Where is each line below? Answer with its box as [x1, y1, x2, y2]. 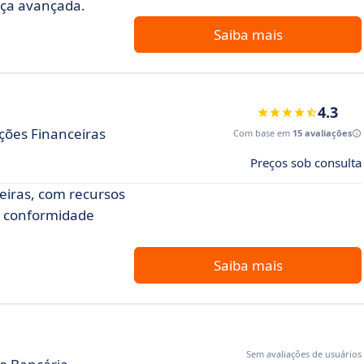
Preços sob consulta [250, 154, 362, 171]
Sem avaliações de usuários [246, 348, 362, 360]
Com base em [233, 127, 292, 139]
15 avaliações [292, 127, 352, 139]
